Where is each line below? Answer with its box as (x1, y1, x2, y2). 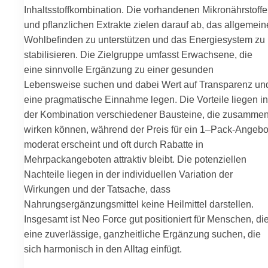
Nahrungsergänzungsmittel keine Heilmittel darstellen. (24, 198, 254, 209)
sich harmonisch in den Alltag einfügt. (24, 243, 182, 254)
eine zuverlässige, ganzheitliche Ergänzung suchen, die (24, 228, 261, 239)
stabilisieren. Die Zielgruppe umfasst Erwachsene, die (24, 48, 252, 60)
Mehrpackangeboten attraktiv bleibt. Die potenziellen (24, 153, 246, 165)
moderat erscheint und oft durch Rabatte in (24, 138, 203, 150)
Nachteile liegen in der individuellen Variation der (24, 168, 233, 179)
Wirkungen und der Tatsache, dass (24, 183, 170, 194)
